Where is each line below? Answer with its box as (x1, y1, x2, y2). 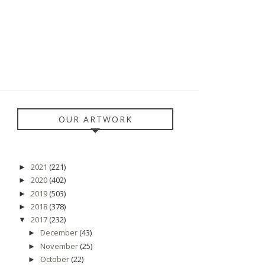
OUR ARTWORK (58, 113, 132, 125)
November (40, 240, 80, 251)
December (40, 227, 79, 238)
